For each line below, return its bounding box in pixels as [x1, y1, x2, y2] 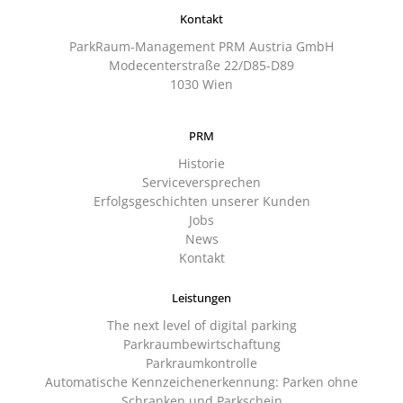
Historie [178, 154, 225, 172]
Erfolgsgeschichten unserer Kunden [93, 192, 310, 210]
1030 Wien [170, 75, 233, 93]
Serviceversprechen [142, 173, 261, 191]
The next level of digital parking [106, 316, 297, 334]
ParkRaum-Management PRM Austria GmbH [69, 37, 334, 55]
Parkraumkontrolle [146, 354, 257, 372]
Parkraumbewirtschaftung [122, 335, 281, 353]
